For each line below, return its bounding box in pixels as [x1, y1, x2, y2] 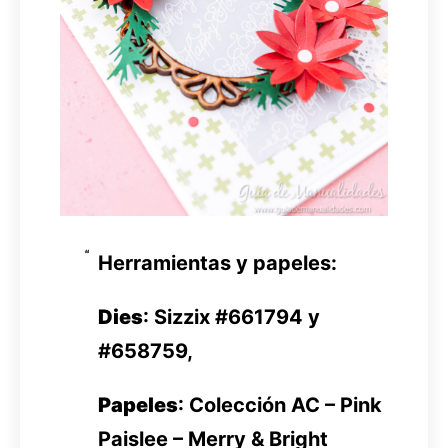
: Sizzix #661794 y [142, 305, 320, 330]
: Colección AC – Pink [177, 393, 382, 418]
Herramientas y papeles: [97, 251, 337, 276]
